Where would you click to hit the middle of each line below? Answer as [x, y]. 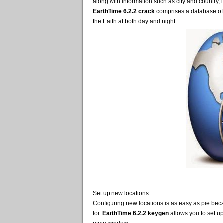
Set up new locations [121, 193]
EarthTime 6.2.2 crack [124, 11]
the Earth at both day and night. [135, 21]
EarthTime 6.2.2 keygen [135, 213]
